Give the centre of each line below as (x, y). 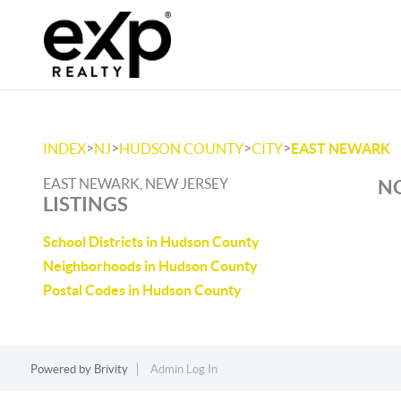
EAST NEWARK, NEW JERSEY (136, 183)
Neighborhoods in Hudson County (150, 266)
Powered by (62, 369)
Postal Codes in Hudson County (142, 290)
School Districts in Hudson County (151, 242)
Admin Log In (183, 369)
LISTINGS (85, 204)
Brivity (111, 369)
